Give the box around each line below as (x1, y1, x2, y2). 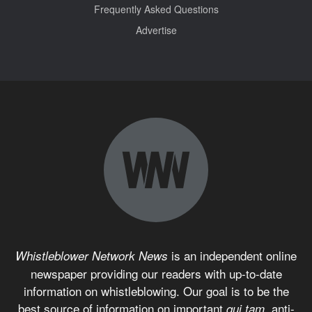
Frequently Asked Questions (93, 1, 219, 16)
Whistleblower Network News (15, 247, 168, 264)
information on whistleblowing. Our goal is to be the (23, 281, 289, 299)
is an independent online (168, 246, 297, 264)
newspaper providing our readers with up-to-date (30, 264, 282, 282)
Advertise (135, 22, 177, 37)
